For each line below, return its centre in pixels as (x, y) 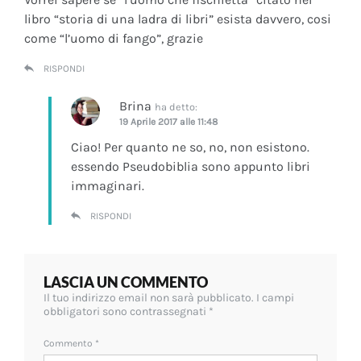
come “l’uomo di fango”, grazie (114, 38)
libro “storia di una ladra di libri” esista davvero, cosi (178, 19)
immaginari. (108, 185)
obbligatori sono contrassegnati (126, 311)
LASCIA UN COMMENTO (126, 282)
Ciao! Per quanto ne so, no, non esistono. (190, 147)
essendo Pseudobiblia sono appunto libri (191, 166)
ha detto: (176, 106)
